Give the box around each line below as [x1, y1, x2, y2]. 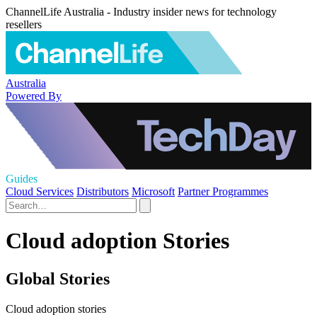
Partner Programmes [178, 185, 268, 197]
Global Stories [6, 269, 110, 288]
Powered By [6, 89, 62, 102]
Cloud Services [6, 185, 74, 197]
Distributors [76, 185, 129, 197]
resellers [6, 18, 42, 30]
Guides [6, 173, 38, 185]
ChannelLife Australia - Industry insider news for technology [6, 6, 277, 18]
